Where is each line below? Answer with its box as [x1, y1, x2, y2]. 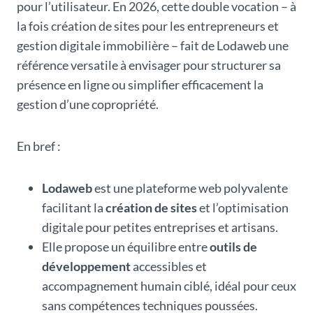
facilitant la [42, 199, 105, 215]
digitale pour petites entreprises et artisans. [42, 219, 278, 235]
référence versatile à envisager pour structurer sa [17, 57, 281, 73]
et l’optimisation [197, 199, 289, 215]
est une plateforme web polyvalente [92, 180, 288, 196]
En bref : [17, 138, 61, 154]
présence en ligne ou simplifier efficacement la [17, 76, 263, 92]
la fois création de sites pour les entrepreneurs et [17, 17, 279, 34]
